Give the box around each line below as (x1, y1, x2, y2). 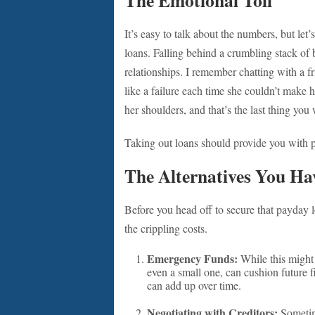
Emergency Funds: (147, 250, 238, 266)
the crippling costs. (124, 221, 207, 236)
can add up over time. (147, 278, 241, 292)
